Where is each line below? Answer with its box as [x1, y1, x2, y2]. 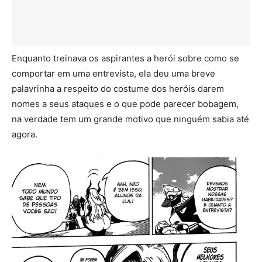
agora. [12, 128, 37, 140]
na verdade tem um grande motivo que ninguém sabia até [12, 113, 249, 125]
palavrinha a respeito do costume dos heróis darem [12, 82, 224, 94]
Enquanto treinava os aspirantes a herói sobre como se [12, 52, 239, 64]
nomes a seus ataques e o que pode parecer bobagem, [12, 98, 239, 109]
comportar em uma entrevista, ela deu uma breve [12, 67, 215, 79]
